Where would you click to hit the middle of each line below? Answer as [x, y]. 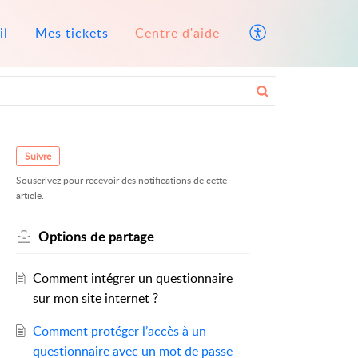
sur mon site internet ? [95, 298]
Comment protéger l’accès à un [119, 331]
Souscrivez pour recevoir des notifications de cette [121, 181]
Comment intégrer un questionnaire [132, 278]
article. [30, 196]
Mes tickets [72, 33]
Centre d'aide [177, 33]
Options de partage [96, 237]
